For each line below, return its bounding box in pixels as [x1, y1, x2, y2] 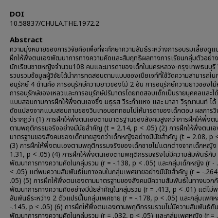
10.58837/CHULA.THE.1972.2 [10, 18, 99, 29]
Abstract [10, 35, 43, 46]
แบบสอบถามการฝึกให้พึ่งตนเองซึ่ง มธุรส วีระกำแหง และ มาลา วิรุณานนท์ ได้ [10, 97, 216, 107]
